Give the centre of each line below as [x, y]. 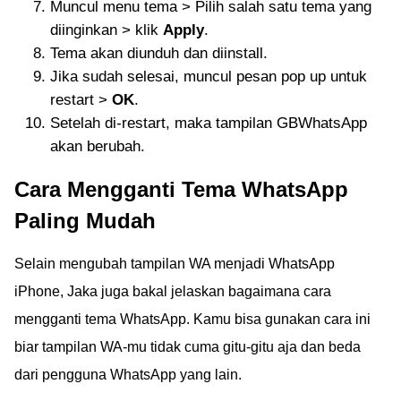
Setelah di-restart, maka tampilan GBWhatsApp [209, 123]
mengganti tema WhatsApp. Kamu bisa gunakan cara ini [192, 319]
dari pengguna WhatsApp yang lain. [128, 375]
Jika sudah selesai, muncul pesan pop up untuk [209, 77]
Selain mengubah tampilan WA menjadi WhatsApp [175, 264]
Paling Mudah [85, 221]
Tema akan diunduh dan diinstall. [159, 53]
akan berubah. [98, 146]
